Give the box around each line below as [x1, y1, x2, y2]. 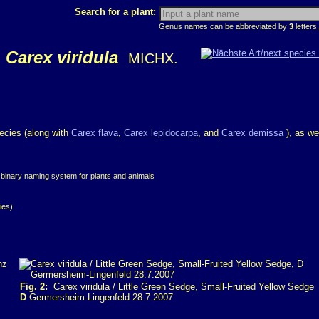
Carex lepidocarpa [124, 127, 198, 139]
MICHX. [128, 51, 178, 66]
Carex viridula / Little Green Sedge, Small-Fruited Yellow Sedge [48, 281, 314, 292]
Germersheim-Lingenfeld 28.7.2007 [26, 292, 173, 303]
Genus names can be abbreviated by [159, 22, 289, 31]
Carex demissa [221, 127, 283, 139]
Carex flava [71, 127, 118, 139]
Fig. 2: [20, 281, 48, 292]
